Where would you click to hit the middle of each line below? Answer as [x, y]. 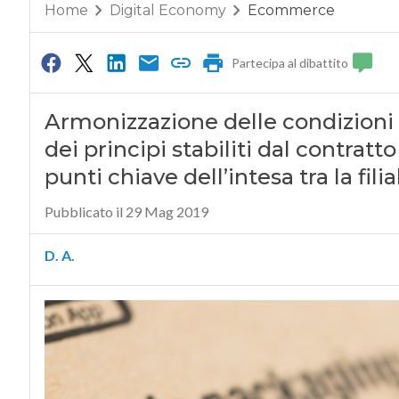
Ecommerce [291, 11]
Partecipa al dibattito [290, 63]
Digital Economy [167, 11]
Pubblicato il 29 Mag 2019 [126, 212]
